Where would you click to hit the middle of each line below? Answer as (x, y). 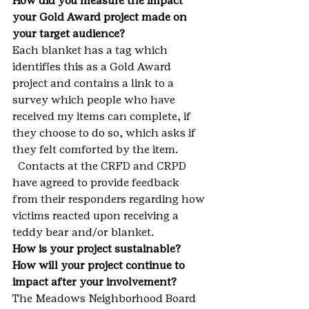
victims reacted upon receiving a (97, 216)
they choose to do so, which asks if (106, 133)
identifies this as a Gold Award (93, 67)
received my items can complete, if (103, 117)
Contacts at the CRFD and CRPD (101, 166)
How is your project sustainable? (98, 249)
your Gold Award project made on (101, 17)
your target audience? (69, 34)
